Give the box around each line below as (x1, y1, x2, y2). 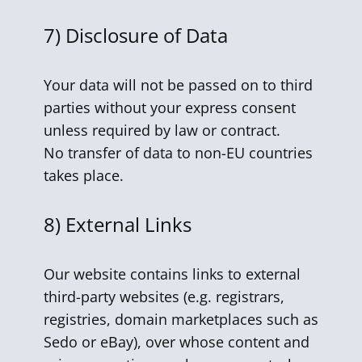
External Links (65, 211, 196, 238)
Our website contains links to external (44, 264, 301, 284)
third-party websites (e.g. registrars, (44, 287, 284, 306)
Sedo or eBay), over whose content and (44, 332, 309, 351)
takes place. (44, 166, 124, 185)
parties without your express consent (44, 98, 296, 117)
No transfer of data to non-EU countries (44, 143, 313, 162)
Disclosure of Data (65, 22, 233, 48)
